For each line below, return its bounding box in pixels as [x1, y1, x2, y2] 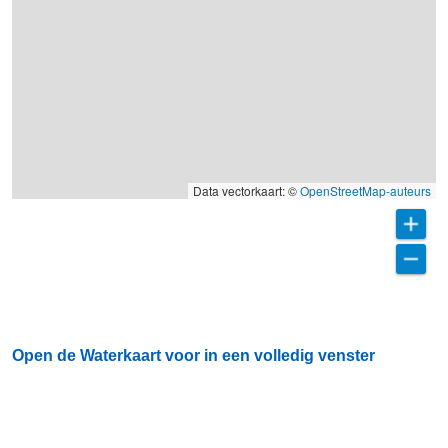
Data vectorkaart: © [193, 182, 300, 199]
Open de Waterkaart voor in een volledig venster [12, 347, 375, 364]
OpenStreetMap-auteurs [300, 182, 431, 199]
